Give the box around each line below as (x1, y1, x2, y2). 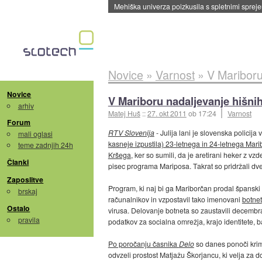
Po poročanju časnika (108, 239, 179, 249)
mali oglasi (18, 129, 53, 139)
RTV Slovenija (108, 127, 154, 138)
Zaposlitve (7, 174, 44, 185)
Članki (7, 157, 29, 168)
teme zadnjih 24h (18, 140, 73, 150)
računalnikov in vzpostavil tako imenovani (108, 194, 242, 205)
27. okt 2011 (147, 108, 187, 118)
